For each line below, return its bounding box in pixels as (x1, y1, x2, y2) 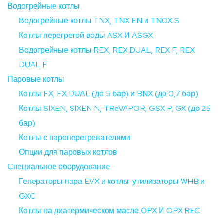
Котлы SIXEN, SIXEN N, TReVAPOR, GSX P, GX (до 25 (19, 103, 211, 113)
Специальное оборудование (7, 161, 110, 172)
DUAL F (19, 59, 47, 70)
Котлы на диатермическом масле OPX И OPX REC (19, 205, 200, 216)
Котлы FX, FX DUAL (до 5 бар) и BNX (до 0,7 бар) (19, 88, 198, 99)
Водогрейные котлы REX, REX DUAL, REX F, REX (19, 44, 195, 55)
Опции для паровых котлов (19, 146, 117, 157)
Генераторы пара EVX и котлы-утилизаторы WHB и (19, 176, 205, 186)
